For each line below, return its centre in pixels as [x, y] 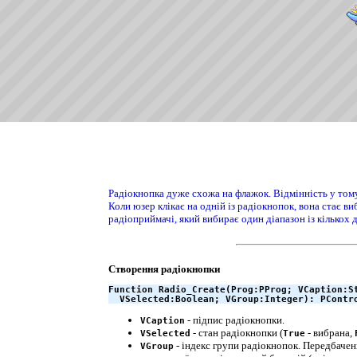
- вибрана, [330, 332]
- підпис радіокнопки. [235, 320]
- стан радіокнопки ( [237, 332]
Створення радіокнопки [164, 269]
